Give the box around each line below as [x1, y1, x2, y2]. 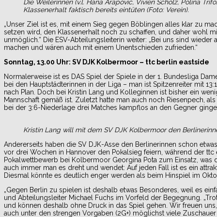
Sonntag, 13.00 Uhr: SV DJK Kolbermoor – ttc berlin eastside [4, 58, 209, 66]
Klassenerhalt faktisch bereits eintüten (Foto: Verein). [23, 5, 189, 14]
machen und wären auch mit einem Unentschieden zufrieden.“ [4, 43, 198, 51]
